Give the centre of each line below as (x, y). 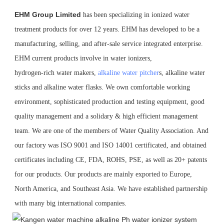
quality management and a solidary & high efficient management (106, 116)
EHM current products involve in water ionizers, (83, 58)
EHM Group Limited (48, 14)
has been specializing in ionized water (136, 14)
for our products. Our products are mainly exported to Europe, (103, 174)
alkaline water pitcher (128, 72)
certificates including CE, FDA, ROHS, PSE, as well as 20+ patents (111, 159)
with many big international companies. (70, 203)
